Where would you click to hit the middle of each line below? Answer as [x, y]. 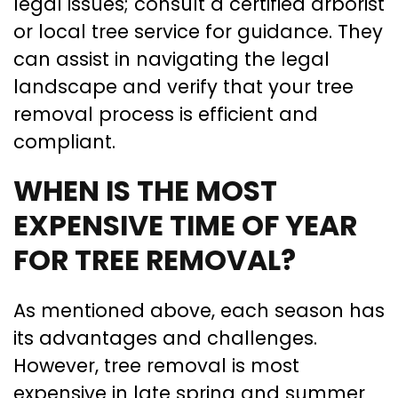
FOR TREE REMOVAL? [155, 261]
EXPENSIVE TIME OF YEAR [185, 226]
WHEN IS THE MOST [145, 191]
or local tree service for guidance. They [198, 32]
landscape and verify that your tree [183, 87]
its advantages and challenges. [165, 338]
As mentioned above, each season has [199, 311]
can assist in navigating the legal [171, 60]
